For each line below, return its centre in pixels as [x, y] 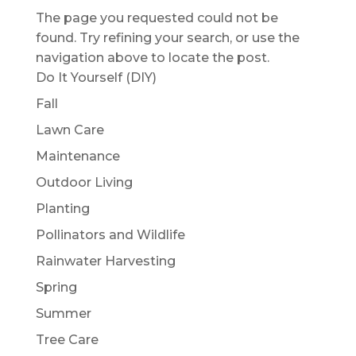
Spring [56, 287]
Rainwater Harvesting [105, 261]
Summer [63, 313]
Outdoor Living [84, 182]
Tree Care [67, 340]
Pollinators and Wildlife [110, 235]
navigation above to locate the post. [152, 58]
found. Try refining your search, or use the [167, 38]
